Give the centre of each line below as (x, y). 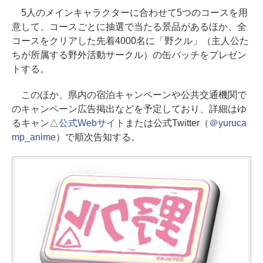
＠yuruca (227, 123)
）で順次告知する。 (98, 137)
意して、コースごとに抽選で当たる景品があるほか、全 (129, 26)
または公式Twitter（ (167, 123)
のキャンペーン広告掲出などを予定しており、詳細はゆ (129, 109)
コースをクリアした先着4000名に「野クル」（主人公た (130, 41)
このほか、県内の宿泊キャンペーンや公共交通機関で (129, 95)
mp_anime (34, 137)
